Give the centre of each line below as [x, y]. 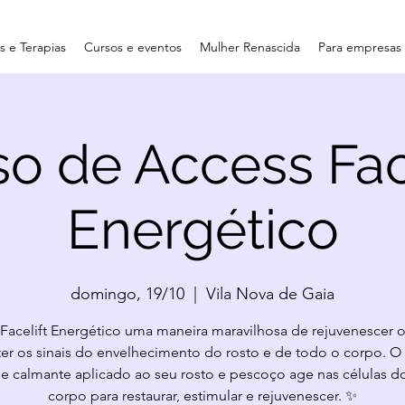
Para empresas [360, 47]
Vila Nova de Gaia [270, 294]
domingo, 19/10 [127, 294]
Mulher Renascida [250, 47]
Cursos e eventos [133, 47]
